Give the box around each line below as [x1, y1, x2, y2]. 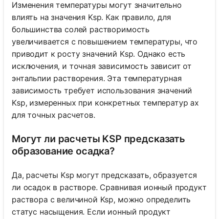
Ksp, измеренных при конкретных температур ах [12, 97, 199, 108]
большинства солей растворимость [12, 24, 150, 34]
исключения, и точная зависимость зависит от [12, 61, 192, 71]
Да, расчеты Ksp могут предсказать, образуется [12, 170, 197, 180]
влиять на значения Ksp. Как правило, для [12, 12, 171, 22]
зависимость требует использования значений [12, 85, 193, 95]
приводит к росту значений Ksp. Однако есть [12, 48, 186, 59]
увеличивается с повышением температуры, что [12, 36, 198, 46]
